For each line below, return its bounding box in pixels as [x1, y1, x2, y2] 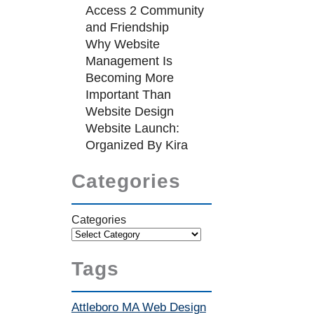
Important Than [85, 88, 171, 102]
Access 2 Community [85, 4, 204, 18]
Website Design [85, 104, 174, 118]
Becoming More [85, 71, 174, 85]
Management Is [85, 54, 172, 68]
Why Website [85, 37, 160, 51]
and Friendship [85, 20, 169, 34]
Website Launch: [85, 121, 179, 135]
